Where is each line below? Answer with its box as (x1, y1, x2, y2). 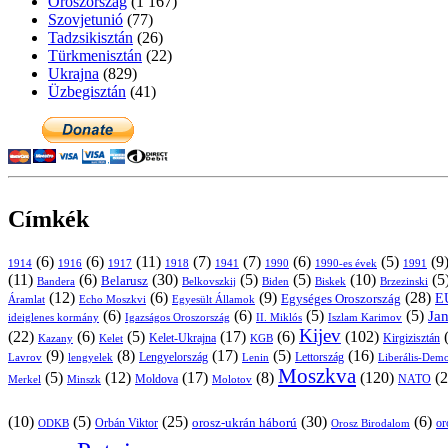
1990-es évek (315, 257, 377, 269)
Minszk (67, 372, 101, 385)
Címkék (8, 205, 89, 232)
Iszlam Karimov (328, 311, 402, 323)
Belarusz (101, 273, 148, 288)
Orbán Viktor (95, 415, 158, 430)
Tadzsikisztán (48, 28, 133, 46)
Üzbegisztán (48, 82, 126, 100)
